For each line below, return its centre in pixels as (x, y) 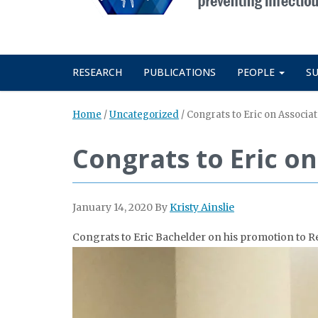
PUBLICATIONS (180, 72)
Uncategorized (144, 115)
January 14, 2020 (113, 207)
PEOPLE (257, 72)
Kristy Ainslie (202, 207)
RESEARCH (97, 72)
